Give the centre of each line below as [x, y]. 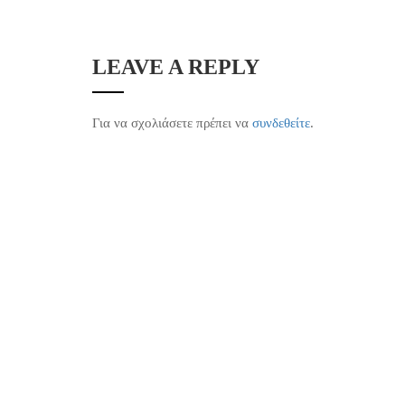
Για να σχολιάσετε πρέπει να [172, 122]
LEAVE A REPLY [176, 66]
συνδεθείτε [281, 122]
